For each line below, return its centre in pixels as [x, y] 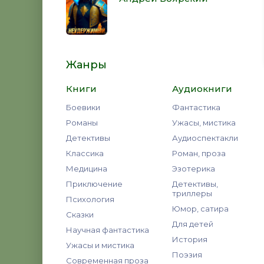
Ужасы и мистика [100, 245]
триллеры [192, 193]
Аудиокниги [202, 89]
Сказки [80, 214]
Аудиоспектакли [205, 138]
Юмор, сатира [200, 209]
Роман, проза [199, 153]
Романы [82, 123]
